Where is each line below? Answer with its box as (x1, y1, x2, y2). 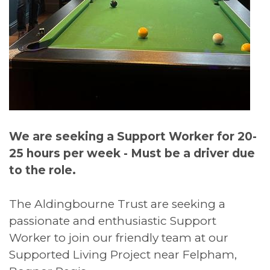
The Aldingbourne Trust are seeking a (9, 196, 228, 211)
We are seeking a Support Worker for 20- (9, 129, 257, 143)
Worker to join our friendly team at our (9, 230, 228, 245)
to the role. (9, 163, 76, 177)
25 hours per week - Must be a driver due (9, 146, 255, 160)
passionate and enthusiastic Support (9, 213, 216, 228)
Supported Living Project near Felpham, (9, 247, 237, 262)
